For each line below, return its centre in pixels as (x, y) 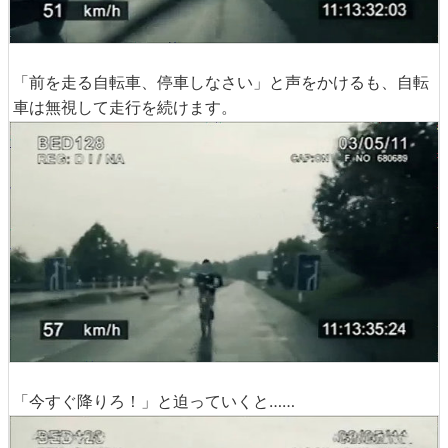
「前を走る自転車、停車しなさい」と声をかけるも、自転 (221, 81)
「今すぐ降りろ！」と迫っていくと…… (154, 401)
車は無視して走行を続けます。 (125, 106)
